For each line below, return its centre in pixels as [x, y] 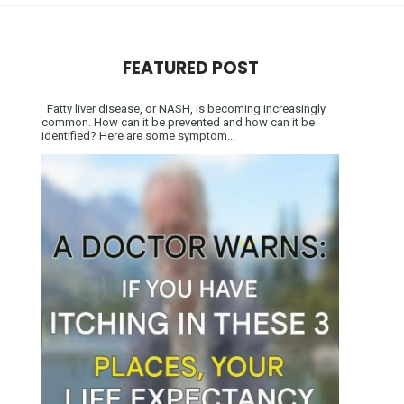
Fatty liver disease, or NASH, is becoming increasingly [184, 108]
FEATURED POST [190, 68]
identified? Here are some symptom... [138, 135]
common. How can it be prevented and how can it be [178, 122]
